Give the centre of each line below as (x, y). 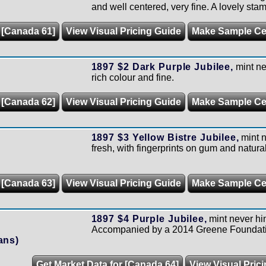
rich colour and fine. (132, 77)
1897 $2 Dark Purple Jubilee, (162, 67)
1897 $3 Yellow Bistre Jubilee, (165, 137)
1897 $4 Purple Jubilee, (149, 219)
